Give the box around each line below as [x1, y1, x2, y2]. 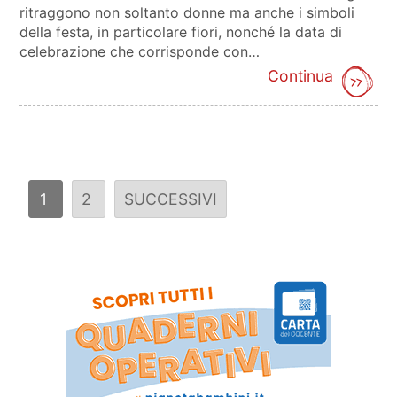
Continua [267, 66, 333, 85]
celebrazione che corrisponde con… [19, 42, 261, 60]
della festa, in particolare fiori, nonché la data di [19, 22, 343, 41]
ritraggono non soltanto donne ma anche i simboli [19, 3, 355, 21]
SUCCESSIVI [124, 189, 218, 208]
